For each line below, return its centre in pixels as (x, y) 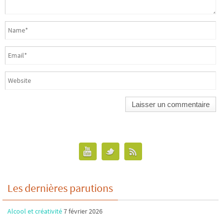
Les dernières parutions (60, 188)
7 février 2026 (83, 211)
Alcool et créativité (35, 211)
